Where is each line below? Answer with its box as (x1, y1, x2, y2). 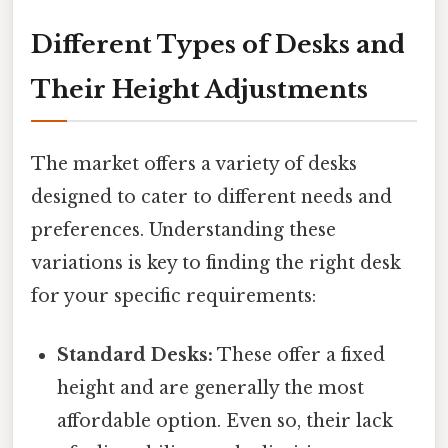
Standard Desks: (57, 344, 214, 367)
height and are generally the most (57, 377, 365, 400)
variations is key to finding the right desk (31, 251, 401, 274)
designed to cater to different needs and (31, 185, 392, 208)
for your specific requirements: (31, 284, 316, 307)
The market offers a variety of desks (31, 152, 357, 175)
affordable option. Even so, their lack (57, 410, 394, 433)
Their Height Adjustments (31, 74, 368, 104)
